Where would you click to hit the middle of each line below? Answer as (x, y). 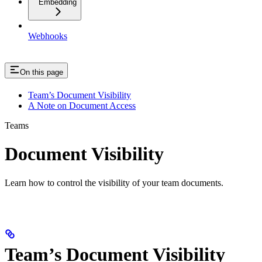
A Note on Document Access (82, 105)
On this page (42, 73)
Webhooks (48, 36)
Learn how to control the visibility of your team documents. (114, 182)
